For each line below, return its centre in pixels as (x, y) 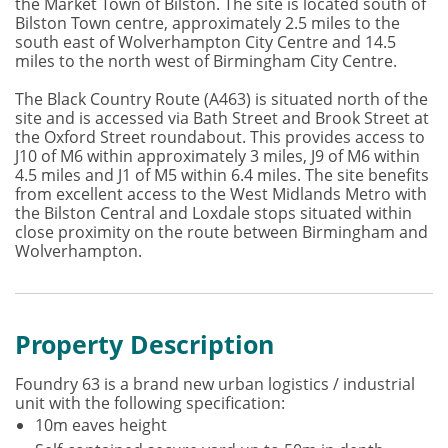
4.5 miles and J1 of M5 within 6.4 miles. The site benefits (222, 175)
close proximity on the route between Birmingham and (221, 232)
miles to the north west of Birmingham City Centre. (208, 61)
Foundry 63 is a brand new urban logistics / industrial (215, 384)
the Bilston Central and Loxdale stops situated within (213, 213)
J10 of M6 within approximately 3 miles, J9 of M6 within (217, 156)
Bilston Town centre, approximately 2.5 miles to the (207, 23)
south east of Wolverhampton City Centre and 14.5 (205, 42)
